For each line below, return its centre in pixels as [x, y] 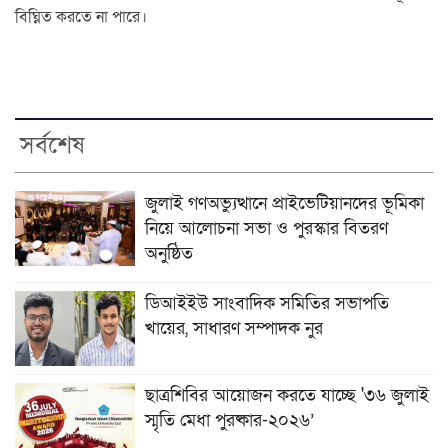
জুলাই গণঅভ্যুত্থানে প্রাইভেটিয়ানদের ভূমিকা [284, 204]
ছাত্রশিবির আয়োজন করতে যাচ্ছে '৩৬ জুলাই [287, 396]
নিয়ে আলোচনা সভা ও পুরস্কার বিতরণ [266, 229]
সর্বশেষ [52, 146]
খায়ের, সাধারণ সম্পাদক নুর [236, 329]
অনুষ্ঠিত [169, 254]
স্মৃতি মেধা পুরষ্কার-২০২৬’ [229, 421]
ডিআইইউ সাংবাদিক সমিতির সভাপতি [267, 304]
